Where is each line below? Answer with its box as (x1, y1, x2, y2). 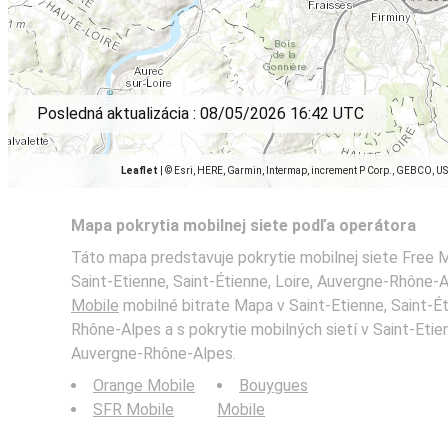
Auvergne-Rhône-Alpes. (71, 344, 236, 363)
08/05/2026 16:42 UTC (200, 104, 364, 123)
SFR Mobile (93, 400, 174, 419)
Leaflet (121, 165, 158, 176)
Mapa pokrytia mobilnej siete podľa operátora (71, 216, 416, 235)
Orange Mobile (93, 376, 195, 395)
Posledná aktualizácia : (37, 104, 200, 123)
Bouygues (239, 376, 309, 395)
